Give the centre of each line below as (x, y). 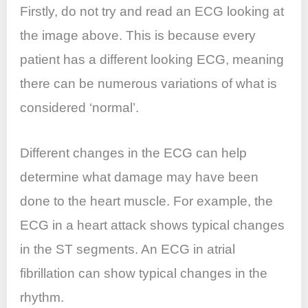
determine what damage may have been (140, 177)
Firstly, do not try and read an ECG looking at (152, 12)
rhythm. (42, 297)
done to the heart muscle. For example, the (147, 201)
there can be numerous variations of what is (149, 84)
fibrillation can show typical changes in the (144, 273)
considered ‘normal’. (80, 108)
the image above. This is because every (138, 36)
